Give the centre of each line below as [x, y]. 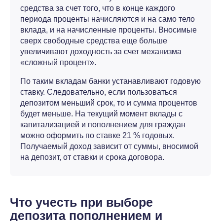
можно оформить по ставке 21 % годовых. [97, 135]
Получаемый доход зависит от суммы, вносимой [109, 146]
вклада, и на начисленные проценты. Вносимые [109, 30]
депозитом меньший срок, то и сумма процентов [109, 103]
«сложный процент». [58, 62]
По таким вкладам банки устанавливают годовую [110, 81]
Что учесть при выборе [81, 202]
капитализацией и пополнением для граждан [103, 125]
